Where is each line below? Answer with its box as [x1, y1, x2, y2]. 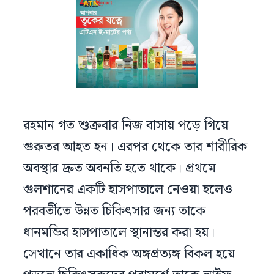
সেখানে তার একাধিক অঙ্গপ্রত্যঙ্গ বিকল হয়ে [23, 243, 235, 265]
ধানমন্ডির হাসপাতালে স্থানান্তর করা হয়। [23, 222, 215, 244]
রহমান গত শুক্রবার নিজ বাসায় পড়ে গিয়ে [23, 115, 228, 137]
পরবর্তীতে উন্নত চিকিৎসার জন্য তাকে [23, 201, 206, 223]
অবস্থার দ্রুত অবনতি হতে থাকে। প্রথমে [23, 158, 216, 180]
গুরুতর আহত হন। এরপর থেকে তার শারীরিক [23, 136, 247, 158]
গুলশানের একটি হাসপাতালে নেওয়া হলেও [23, 179, 232, 201]
